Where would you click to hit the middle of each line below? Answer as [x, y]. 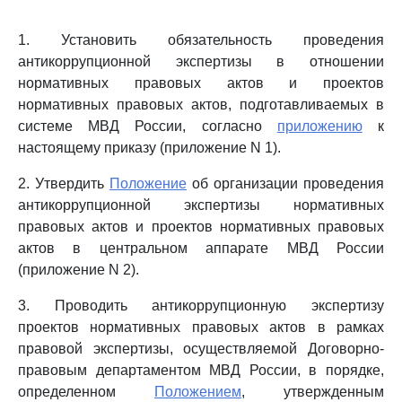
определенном [86, 392]
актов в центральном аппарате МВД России [201, 248]
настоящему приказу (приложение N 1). [149, 148]
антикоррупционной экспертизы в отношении [201, 61]
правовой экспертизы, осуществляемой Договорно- [201, 349]
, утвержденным [313, 392]
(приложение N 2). [79, 270]
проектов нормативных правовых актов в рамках [201, 327]
